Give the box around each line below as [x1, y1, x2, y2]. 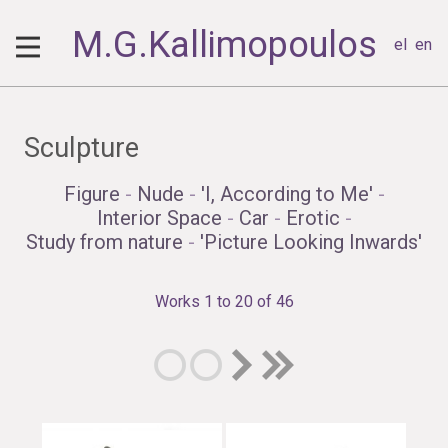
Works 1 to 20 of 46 [154, 292, 294, 312]
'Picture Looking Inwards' [200, 230, 422, 255]
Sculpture [24, 132, 139, 165]
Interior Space [96, 206, 222, 231]
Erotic [285, 206, 340, 231]
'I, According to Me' [200, 182, 373, 207]
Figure [63, 182, 120, 207]
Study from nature [26, 230, 183, 255]
